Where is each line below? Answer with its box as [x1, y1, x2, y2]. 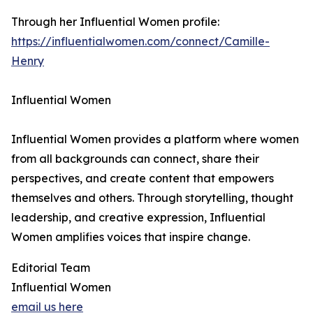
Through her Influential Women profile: [11, 15, 219, 29]
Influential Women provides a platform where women [11, 132, 299, 146]
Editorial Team [11, 261, 90, 275]
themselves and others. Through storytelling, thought [11, 191, 293, 205]
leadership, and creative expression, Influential [11, 210, 265, 224]
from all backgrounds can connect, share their [11, 152, 259, 166]
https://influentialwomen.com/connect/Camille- [11, 34, 270, 48]
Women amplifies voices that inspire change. [11, 230, 250, 244]
